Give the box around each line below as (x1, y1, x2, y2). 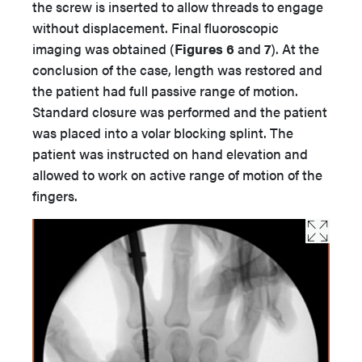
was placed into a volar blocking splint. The (32, 122, 293, 142)
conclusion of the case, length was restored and (32, 59, 322, 79)
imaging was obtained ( (32, 38, 175, 58)
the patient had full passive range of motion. (32, 80, 298, 100)
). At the (271, 38, 319, 58)
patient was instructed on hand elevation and (32, 143, 308, 163)
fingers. (32, 185, 78, 205)
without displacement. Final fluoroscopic (32, 17, 279, 37)
